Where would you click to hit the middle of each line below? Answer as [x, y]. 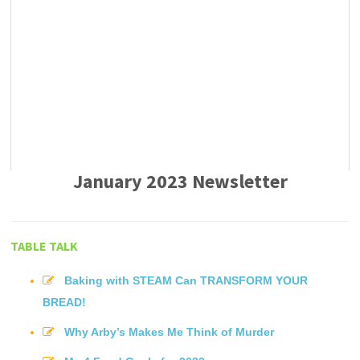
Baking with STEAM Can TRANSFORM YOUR [186, 280]
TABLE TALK [45, 245]
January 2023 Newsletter [180, 181]
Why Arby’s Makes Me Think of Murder [170, 331]
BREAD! [65, 302]
